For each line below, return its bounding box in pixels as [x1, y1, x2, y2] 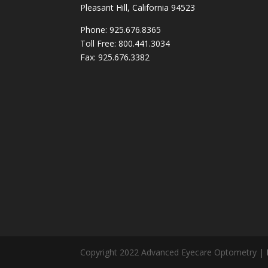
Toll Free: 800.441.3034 [80, 37, 170, 49]
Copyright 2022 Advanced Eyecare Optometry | [80, 246, 267, 258]
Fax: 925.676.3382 [80, 51, 150, 63]
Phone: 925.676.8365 [80, 23, 162, 35]
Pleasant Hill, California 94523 [80, 1, 196, 13]
